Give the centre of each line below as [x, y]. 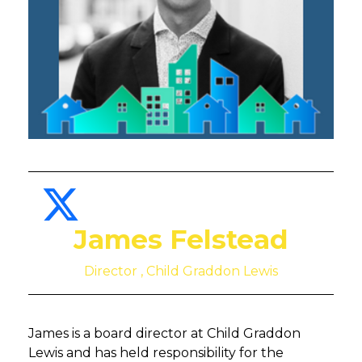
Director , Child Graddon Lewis [181, 271]
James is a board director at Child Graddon [164, 333]
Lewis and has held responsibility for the [156, 353]
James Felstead [181, 239]
